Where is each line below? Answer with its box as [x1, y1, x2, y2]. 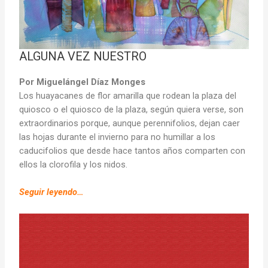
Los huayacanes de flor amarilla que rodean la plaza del [19, 90, 237, 101]
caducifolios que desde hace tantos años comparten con [19, 145, 246, 156]
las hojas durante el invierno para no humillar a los [19, 131, 216, 142]
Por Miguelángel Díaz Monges [19, 76, 146, 87]
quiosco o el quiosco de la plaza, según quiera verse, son [19, 103, 244, 115]
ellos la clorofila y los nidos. [19, 159, 128, 170]
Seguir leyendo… [19, 187, 84, 198]
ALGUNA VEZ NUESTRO [19, 48, 147, 63]
